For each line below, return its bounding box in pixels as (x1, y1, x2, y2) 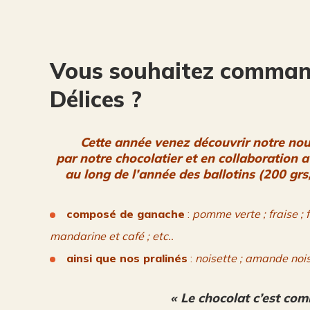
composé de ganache (66, 207, 185, 221)
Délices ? (50, 85, 142, 113)
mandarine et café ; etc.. (50, 229, 174, 243)
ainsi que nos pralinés (66, 251, 188, 265)
